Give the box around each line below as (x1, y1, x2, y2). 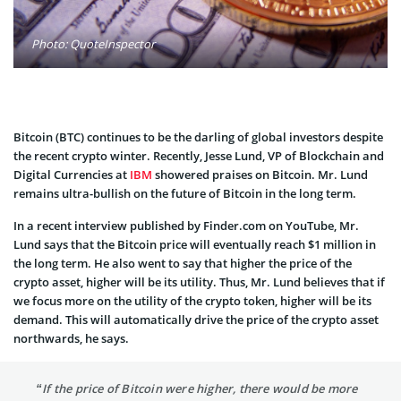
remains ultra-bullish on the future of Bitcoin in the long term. (13, 184, 356, 201)
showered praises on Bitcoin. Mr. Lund (152, 166, 368, 183)
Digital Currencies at (13, 166, 130, 183)
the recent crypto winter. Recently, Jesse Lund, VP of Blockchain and (13, 147, 384, 164)
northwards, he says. (13, 329, 129, 346)
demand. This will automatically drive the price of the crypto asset (13, 311, 379, 328)
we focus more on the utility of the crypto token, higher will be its (13, 292, 371, 309)
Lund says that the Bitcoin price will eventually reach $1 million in (13, 235, 376, 252)
